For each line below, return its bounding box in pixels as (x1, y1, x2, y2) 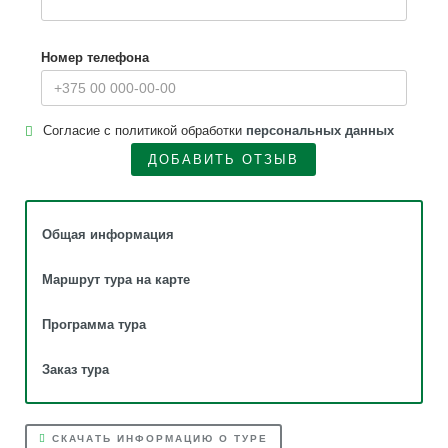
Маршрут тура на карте (41, 272, 190, 287)
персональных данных (245, 123, 394, 138)
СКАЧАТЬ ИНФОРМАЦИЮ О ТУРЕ (46, 433, 268, 444)
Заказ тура (41, 362, 109, 377)
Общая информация (41, 227, 174, 242)
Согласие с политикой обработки (42, 123, 246, 138)
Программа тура (41, 317, 146, 332)
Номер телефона (40, 50, 149, 65)
